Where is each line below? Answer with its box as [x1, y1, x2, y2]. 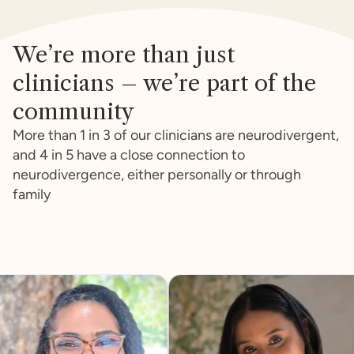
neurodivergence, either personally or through [13, 166, 301, 184]
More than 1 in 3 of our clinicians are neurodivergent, [13, 126, 339, 145]
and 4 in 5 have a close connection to [13, 146, 245, 164]
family [13, 186, 51, 204]
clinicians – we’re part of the [13, 70, 316, 97]
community [13, 98, 134, 126]
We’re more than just [13, 41, 235, 69]
